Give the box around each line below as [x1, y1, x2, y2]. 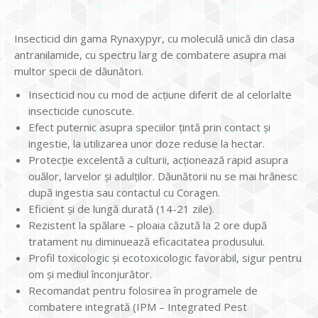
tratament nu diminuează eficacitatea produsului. [28, 234, 265, 248]
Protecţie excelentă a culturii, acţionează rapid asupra [28, 152, 288, 167]
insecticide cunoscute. [28, 103, 134, 118]
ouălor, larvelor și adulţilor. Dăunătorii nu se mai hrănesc [28, 168, 297, 183]
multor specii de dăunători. [14, 63, 143, 78]
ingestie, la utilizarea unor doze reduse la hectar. [28, 136, 265, 150]
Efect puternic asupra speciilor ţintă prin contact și [28, 119, 270, 134]
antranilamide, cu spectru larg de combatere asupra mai [14, 47, 286, 62]
